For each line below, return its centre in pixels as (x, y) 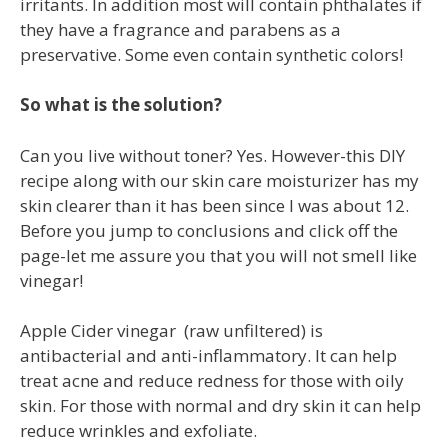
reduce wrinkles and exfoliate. (138, 431)
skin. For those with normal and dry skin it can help (220, 406)
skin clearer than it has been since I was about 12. (216, 205)
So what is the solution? (121, 105)
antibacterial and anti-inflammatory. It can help (208, 356)
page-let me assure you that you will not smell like (218, 255)
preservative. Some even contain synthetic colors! (211, 54)
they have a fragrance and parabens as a (180, 29)
